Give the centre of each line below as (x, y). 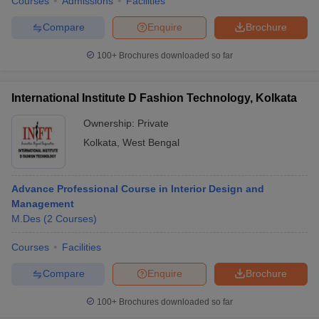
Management (43, 203)
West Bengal (151, 142)
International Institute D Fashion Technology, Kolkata (154, 98)
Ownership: (110, 123)
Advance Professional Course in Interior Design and (138, 188)
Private (153, 123)
